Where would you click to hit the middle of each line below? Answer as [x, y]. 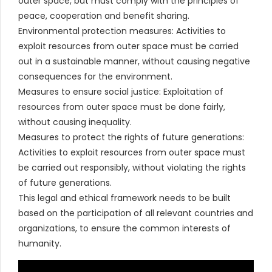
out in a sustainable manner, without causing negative [134, 61]
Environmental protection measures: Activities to [122, 31]
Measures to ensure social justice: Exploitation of [121, 91]
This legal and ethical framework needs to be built [124, 198]
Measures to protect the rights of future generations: [131, 137]
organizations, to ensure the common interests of [124, 228]
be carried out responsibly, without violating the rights [132, 167]
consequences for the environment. [95, 76]
